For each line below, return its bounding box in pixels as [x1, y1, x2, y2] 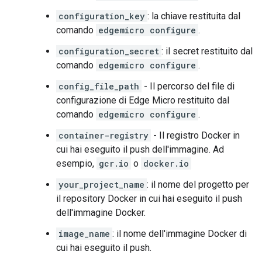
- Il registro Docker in [151, 130, 240, 141]
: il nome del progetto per [147, 179, 249, 190]
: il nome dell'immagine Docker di [112, 228, 247, 239]
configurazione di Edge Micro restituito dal [56, 95, 229, 106]
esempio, [56, 158, 96, 169]
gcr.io [99, 158, 129, 169]
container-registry [58, 130, 149, 141]
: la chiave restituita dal [147, 11, 240, 22]
